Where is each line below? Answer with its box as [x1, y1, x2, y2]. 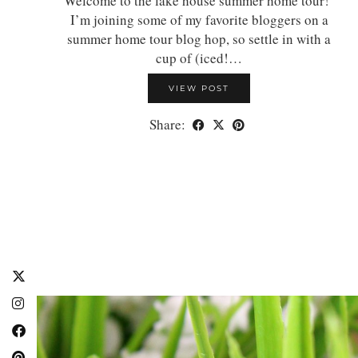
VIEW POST [169, 82, 229, 93]
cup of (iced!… [156, 48, 242, 67]
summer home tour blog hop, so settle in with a [67, 29, 331, 48]
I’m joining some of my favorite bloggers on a [70, 10, 328, 29]
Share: [149, 114, 189, 133]
